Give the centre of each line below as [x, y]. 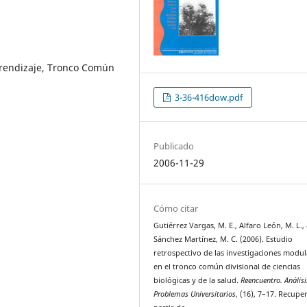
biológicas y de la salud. [197, 280]
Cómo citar [176, 208]
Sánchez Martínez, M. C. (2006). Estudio [223, 239]
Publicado [174, 146]
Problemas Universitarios [195, 294]
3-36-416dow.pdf [208, 97]
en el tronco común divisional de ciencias [227, 267]
